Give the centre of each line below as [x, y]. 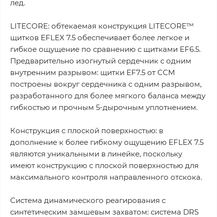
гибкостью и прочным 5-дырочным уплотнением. [104, 108]
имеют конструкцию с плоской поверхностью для [104, 166]
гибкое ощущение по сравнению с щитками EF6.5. [105, 49]
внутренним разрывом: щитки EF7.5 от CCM [93, 73]
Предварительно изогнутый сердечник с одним [101, 61]
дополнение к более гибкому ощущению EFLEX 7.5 [107, 142]
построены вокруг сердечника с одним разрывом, [106, 84]
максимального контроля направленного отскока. [106, 177]
